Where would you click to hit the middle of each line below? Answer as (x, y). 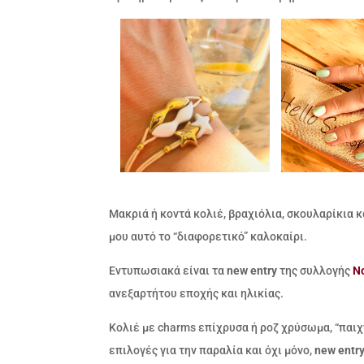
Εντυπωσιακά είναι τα (168, 270)
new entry (252, 270)
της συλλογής (315, 270)
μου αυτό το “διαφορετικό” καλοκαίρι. (208, 236)
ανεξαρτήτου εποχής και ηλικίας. (197, 293)
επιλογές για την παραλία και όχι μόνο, (212, 350)
